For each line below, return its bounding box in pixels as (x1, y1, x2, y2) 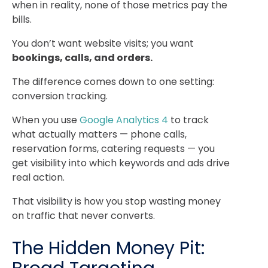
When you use (12, 112, 77, 127)
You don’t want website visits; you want (12, 36, 194, 50)
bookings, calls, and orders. (12, 50, 153, 65)
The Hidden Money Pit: (12, 236, 205, 261)
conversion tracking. (12, 89, 108, 103)
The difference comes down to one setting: (12, 74, 214, 89)
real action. (12, 170, 65, 184)
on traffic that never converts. (12, 208, 155, 223)
